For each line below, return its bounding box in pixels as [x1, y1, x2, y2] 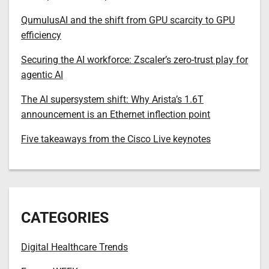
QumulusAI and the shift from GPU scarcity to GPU [21, 14, 235, 26]
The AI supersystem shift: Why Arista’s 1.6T [21, 94, 204, 106]
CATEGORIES [21, 209, 109, 227]
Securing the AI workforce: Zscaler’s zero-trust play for [21, 54, 248, 66]
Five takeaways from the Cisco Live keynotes [21, 133, 211, 145]
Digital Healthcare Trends [21, 241, 128, 253]
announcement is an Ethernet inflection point [21, 109, 210, 121]
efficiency [21, 29, 61, 41]
